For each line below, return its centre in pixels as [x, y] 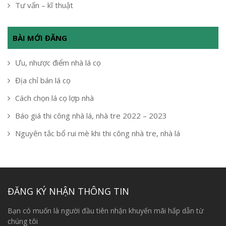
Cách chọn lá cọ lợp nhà [54, 98]
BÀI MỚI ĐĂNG [40, 38]
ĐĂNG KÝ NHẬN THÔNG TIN [68, 191]
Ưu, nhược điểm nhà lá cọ [58, 63]
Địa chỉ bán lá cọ [43, 80]
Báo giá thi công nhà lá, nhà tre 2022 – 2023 [91, 116]
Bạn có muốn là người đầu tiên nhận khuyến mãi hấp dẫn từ [105, 211]
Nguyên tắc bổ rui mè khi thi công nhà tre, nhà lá [98, 133]
